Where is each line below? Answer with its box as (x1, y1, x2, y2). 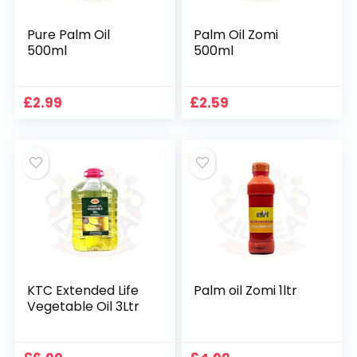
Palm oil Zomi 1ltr (194, 281, 298, 300)
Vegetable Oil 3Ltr (27, 297, 140, 316)
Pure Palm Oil (27, 25, 111, 45)
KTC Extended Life (27, 281, 139, 300)
